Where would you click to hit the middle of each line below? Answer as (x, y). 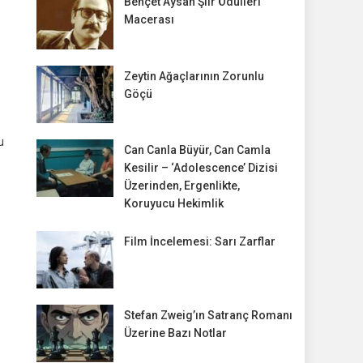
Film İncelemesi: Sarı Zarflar (199, 241)
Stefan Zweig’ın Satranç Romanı (208, 315)
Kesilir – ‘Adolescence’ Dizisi (201, 167)
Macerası (149, 20)
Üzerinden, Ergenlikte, (181, 185)
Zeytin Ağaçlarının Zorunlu (194, 76)
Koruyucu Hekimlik (173, 203)
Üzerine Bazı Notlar (175, 333)
